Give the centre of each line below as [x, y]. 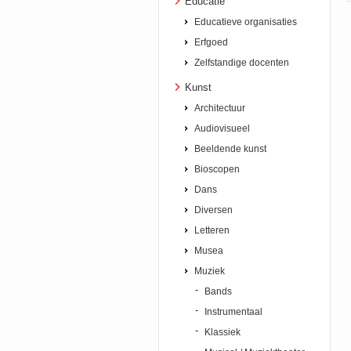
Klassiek [222, 332]
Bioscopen [217, 169]
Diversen [213, 210]
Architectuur [220, 108]
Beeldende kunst [230, 149]
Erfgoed [211, 42]
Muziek [210, 271]
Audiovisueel [222, 128]
